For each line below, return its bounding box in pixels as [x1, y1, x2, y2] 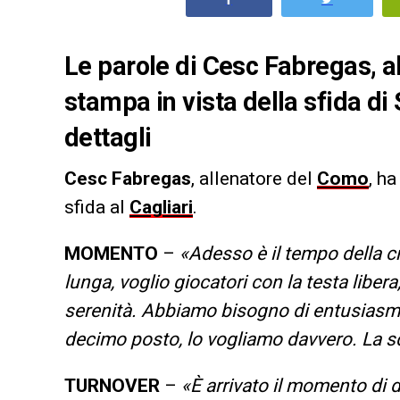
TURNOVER [64, 374, 160, 396]
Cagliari [129, 196, 193, 218]
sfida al [64, 196, 129, 218]
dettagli [64, 121, 152, 153]
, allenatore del [191, 167, 317, 189]
